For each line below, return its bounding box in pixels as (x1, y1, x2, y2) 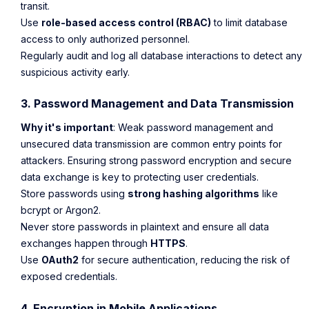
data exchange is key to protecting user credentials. (21, 171, 259, 183)
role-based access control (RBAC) (41, 16, 211, 28)
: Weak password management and (113, 121, 273, 134)
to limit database (211, 16, 288, 28)
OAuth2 (41, 254, 79, 266)
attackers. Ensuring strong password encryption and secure (21, 154, 292, 167)
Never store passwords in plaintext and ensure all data (21, 221, 269, 233)
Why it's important (21, 121, 113, 134)
